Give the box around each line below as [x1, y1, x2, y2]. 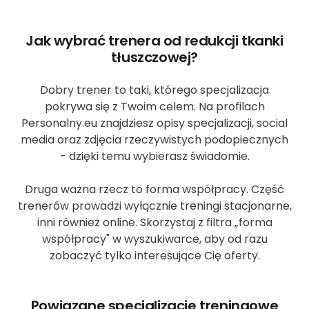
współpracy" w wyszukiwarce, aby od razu [41, 230, 268, 247]
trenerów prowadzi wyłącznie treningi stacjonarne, [17, 197, 292, 214]
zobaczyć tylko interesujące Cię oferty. [49, 247, 260, 263]
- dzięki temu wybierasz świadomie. [59, 148, 250, 164]
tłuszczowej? [110, 47, 199, 67]
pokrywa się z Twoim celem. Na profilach [44, 98, 265, 114]
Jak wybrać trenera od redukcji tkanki [26, 30, 283, 50]
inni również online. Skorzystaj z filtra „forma [37, 214, 272, 230]
